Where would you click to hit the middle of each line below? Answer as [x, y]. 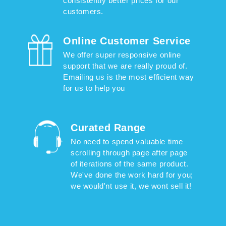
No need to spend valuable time [127, 142]
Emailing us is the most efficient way [129, 77]
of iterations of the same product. [130, 164]
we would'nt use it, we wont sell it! [131, 186]
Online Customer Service [127, 41]
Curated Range [108, 128]
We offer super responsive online [122, 55]
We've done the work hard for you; [132, 175]
